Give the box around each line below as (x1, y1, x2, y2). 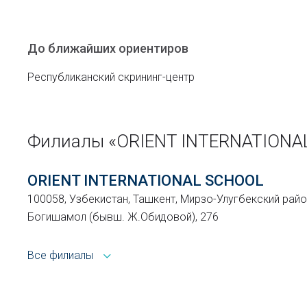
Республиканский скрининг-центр (27, 71, 195, 84)
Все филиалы (27, 249, 93, 262)
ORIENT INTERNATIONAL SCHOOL (27, 172, 264, 189)
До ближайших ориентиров (27, 41, 188, 56)
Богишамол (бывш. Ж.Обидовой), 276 (27, 210, 219, 223)
